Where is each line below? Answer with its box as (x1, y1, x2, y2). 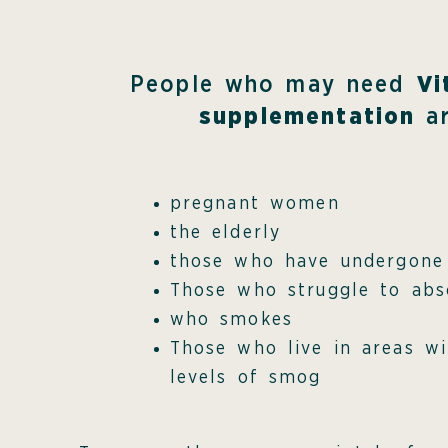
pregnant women (169, 195, 340, 214)
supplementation (198, 104, 416, 129)
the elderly (169, 224, 282, 243)
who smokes (169, 311, 294, 330)
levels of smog (169, 369, 322, 388)
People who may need (129, 72, 417, 97)
